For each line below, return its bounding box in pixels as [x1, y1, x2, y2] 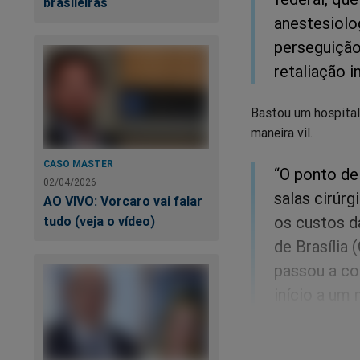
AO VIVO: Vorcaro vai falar [43, 192, 202, 209]
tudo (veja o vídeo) [43, 212, 155, 229]
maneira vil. [251, 124, 313, 141]
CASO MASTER [43, 157, 113, 170]
